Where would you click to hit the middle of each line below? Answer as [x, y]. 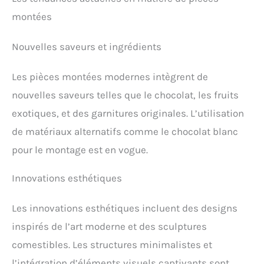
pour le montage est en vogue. [80, 150]
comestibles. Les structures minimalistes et [112, 245]
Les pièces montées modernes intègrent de [110, 77]
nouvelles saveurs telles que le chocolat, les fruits [125, 95]
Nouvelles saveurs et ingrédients [87, 47]
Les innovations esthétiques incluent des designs [125, 208]
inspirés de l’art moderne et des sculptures [109, 227]
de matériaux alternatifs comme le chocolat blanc [125, 132]
